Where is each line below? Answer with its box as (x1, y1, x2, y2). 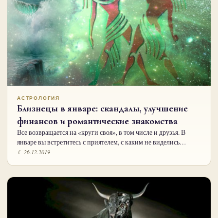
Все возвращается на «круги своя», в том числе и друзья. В (17, 127, 185, 137)
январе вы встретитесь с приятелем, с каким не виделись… (17, 137, 186, 146)
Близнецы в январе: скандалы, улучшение (17, 102, 188, 114)
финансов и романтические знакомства (17, 115, 178, 127)
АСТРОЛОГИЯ (17, 95, 60, 101)
